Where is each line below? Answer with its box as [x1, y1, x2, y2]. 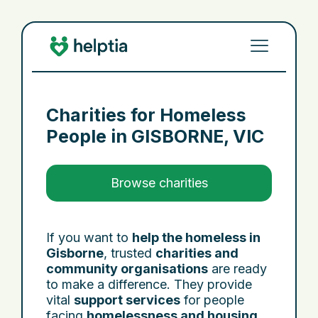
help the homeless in [132, 230, 261, 245]
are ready [208, 261, 267, 276]
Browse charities [110, 175, 208, 190]
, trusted [104, 246, 155, 261]
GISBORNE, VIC [131, 126, 264, 147]
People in [46, 126, 131, 147]
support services [74, 292, 180, 307]
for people [180, 292, 244, 307]
